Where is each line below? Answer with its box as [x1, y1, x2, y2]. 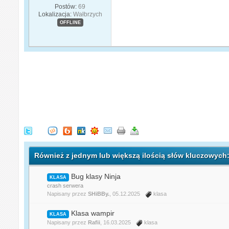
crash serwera [47, 182, 84, 189]
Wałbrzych [73, 11, 102, 18]
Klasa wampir [71, 209, 115, 218]
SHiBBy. [88, 191, 110, 197]
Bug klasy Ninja [71, 172, 121, 181]
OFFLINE [59, 20, 81, 26]
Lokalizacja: [38, 11, 72, 18]
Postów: [55, 3, 77, 11]
